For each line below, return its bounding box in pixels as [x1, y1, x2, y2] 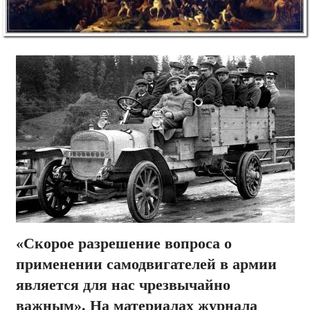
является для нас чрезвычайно [15, 276, 230, 293]
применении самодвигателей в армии [15, 255, 277, 273]
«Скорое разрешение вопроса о [15, 235, 232, 252]
